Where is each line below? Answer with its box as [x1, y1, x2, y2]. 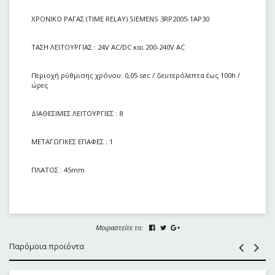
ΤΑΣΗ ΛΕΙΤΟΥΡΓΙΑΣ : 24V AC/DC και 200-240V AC [31, 42, 185, 52]
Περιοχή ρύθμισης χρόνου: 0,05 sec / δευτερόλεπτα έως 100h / [31, 70, 240, 80]
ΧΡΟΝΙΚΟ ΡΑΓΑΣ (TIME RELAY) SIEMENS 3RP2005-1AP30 [31, 14, 209, 23]
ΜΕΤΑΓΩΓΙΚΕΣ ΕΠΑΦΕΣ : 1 [31, 136, 113, 146]
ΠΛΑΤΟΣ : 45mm [31, 165, 85, 174]
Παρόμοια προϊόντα [9, 241, 84, 252]
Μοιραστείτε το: [95, 223, 143, 233]
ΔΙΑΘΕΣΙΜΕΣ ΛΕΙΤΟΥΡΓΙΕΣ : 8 [31, 108, 123, 118]
